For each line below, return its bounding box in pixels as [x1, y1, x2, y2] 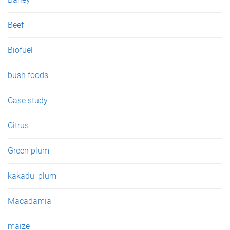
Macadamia [8, 196, 51, 206]
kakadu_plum [8, 171, 56, 181]
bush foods [8, 70, 48, 81]
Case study [8, 95, 48, 106]
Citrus [8, 121, 29, 131]
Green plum [8, 146, 49, 156]
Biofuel [8, 45, 33, 55]
